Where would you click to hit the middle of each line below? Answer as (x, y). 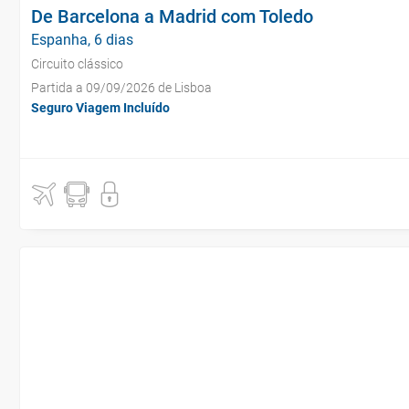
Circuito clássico (77, 64)
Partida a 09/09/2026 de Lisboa (121, 88)
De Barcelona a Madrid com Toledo (172, 16)
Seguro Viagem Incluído (100, 108)
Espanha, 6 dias (82, 40)
